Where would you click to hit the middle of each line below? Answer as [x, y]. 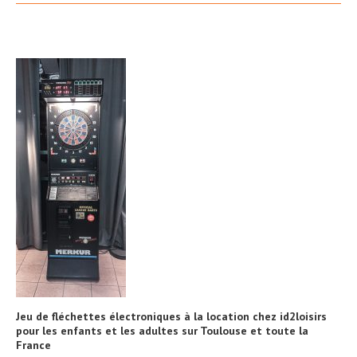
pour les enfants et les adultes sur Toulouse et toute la [162, 331]
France [33, 345]
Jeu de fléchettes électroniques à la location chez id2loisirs [171, 316]
